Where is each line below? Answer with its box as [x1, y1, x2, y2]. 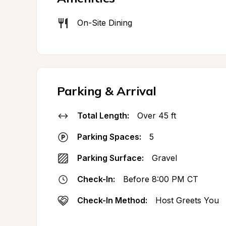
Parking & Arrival [57, 83, 156, 98]
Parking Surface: [77, 153, 144, 163]
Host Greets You [155, 195, 219, 205]
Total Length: [77, 110, 129, 121]
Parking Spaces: [77, 132, 141, 142]
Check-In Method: [77, 195, 147, 205]
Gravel [152, 153, 177, 163]
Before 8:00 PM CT [123, 174, 198, 184]
